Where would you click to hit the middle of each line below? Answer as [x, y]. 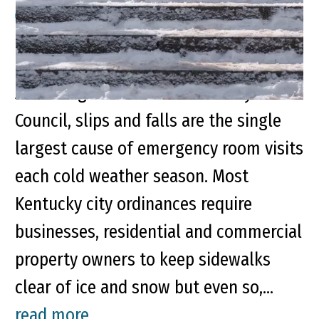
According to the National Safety [134, 93]
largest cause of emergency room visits [159, 149]
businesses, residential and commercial [158, 232]
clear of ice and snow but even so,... [144, 288]
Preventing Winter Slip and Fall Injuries [155, 66]
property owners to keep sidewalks [143, 260]
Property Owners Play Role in [121, 38]
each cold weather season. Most [132, 177]
